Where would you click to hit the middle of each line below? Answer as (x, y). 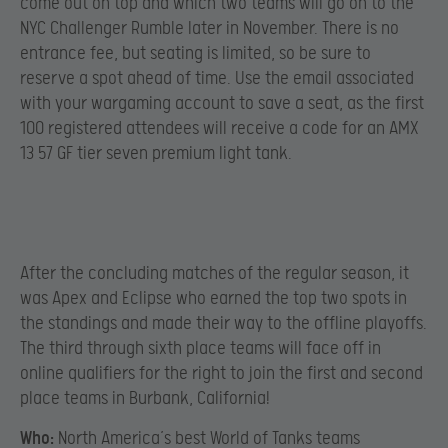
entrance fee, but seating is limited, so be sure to (195, 53)
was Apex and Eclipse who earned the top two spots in (213, 299)
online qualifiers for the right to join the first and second (221, 374)
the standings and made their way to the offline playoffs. (223, 324)
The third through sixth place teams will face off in (200, 349)
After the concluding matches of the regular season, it (214, 274)
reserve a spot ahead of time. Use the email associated (217, 78)
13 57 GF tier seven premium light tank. (156, 153)
